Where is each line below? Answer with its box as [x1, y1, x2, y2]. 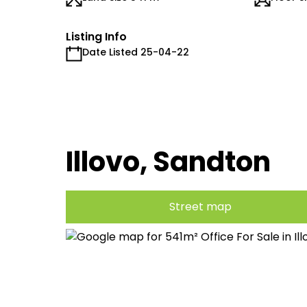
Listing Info [66, 29, 127, 45]
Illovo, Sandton [66, 143, 271, 181]
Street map [169, 199, 232, 214]
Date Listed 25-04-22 [82, 45, 189, 59]
